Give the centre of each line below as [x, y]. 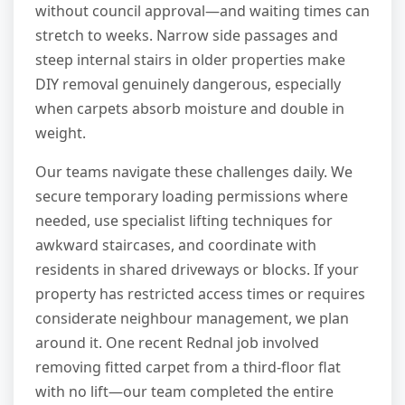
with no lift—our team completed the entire [184, 392]
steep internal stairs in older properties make [190, 60]
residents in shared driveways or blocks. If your [197, 270]
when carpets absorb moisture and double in [190, 109]
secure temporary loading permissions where [192, 197]
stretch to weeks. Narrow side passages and [187, 36]
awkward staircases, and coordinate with [176, 245]
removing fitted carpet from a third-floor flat [188, 367]
